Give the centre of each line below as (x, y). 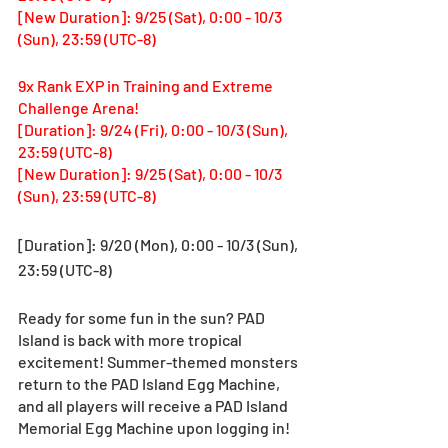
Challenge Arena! (80, 107)
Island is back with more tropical (131, 339)
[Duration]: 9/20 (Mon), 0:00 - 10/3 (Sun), (159, 244)
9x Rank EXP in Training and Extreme (147, 85)
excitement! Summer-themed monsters (159, 361)
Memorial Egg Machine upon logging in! (154, 427)
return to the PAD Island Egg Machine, (150, 383)
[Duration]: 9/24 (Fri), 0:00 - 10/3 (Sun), (154, 129)
